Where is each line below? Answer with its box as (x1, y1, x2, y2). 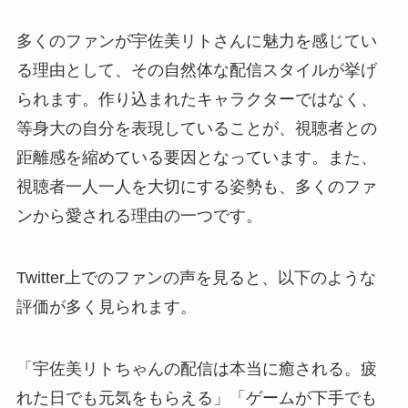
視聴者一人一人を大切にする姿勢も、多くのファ (15, 178, 377, 197)
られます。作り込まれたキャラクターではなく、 (15, 90, 377, 109)
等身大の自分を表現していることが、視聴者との (15, 119, 377, 138)
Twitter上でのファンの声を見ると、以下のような (15, 268, 376, 287)
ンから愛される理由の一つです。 (15, 207, 262, 226)
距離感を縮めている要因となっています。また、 (15, 148, 377, 168)
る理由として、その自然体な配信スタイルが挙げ (15, 61, 377, 80)
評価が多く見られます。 (15, 297, 197, 316)
